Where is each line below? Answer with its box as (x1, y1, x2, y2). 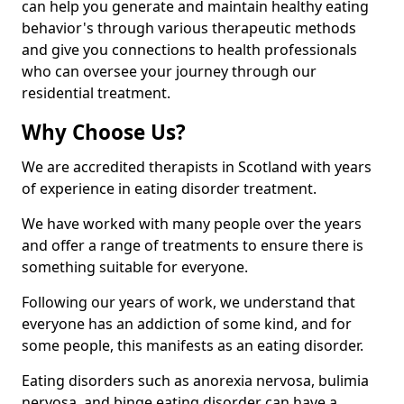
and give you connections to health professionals (22, 40, 357, 60)
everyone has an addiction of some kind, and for (22, 314, 352, 335)
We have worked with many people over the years (22, 214, 362, 234)
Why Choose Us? (22, 118, 186, 147)
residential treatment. (22, 83, 170, 104)
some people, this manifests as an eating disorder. (22, 335, 363, 356)
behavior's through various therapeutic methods (22, 18, 356, 39)
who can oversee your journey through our (22, 61, 317, 82)
